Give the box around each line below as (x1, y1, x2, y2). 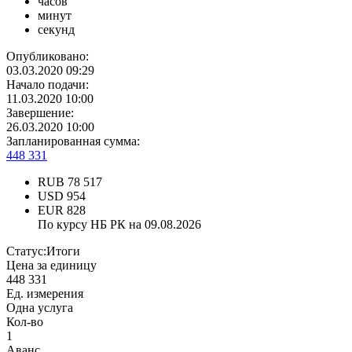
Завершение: (6, 106, 74, 120)
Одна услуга (6, 301, 73, 315)
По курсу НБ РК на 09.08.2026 (38, 218, 201, 232)
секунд (38, 23, 75, 37)
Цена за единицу (6, 258, 97, 273)
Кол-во (6, 315, 43, 329)
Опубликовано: (6, 49, 89, 64)
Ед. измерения (6, 287, 83, 301)
